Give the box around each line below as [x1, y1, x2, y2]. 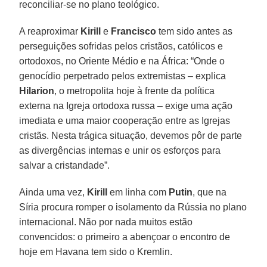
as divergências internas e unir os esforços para [19, 145, 221, 156]
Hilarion [19, 85, 55, 96]
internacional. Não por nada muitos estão [19, 216, 193, 227]
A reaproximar [19, 26, 81, 36]
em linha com [107, 187, 169, 197]
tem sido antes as [156, 26, 233, 36]
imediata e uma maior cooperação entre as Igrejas [19, 115, 231, 126]
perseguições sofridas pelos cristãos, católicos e [19, 41, 223, 51]
